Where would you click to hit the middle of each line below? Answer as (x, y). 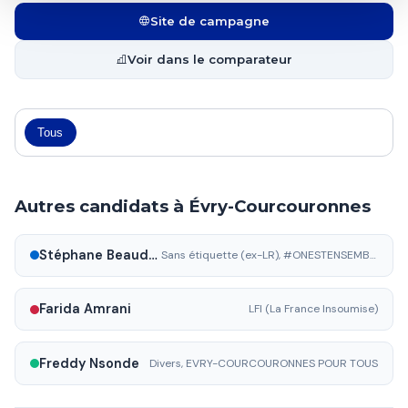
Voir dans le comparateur (210, 60)
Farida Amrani (85, 309)
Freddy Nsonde (89, 363)
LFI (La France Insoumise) (313, 309)
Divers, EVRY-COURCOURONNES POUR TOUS (264, 363)
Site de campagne (210, 21)
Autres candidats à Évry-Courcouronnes (193, 206)
